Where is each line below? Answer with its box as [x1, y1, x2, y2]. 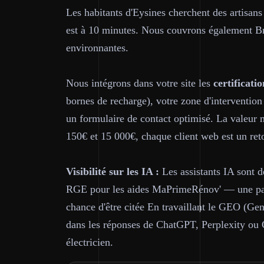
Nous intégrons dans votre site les [66, 77, 213, 89]
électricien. [66, 236, 113, 248]
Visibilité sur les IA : [66, 166, 159, 177]
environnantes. [66, 42, 128, 54]
